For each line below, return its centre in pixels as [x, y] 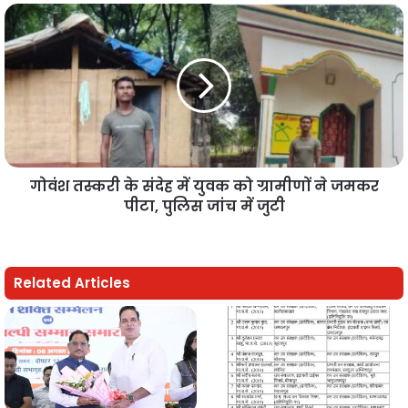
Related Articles [72, 282]
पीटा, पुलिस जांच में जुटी [204, 206]
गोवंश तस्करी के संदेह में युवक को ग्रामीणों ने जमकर [204, 186]
